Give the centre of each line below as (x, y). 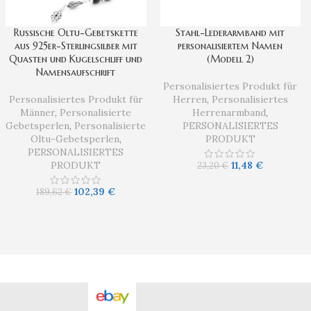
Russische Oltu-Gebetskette (76, 33)
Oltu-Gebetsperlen (75, 139)
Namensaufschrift (76, 73)
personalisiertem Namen (230, 46)
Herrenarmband (229, 113)
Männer (38, 113)
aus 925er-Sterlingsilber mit (76, 46)
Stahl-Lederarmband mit (230, 33)
